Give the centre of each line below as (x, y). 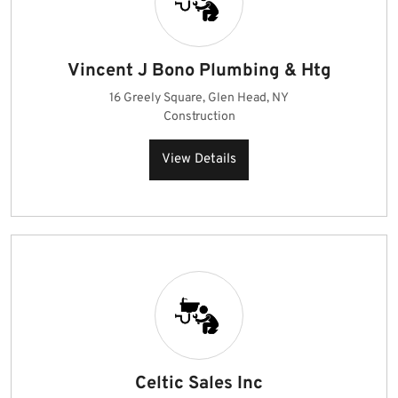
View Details (199, 159)
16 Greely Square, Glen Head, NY (199, 98)
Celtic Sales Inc (199, 384)
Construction (199, 117)
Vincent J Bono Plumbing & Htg (199, 71)
